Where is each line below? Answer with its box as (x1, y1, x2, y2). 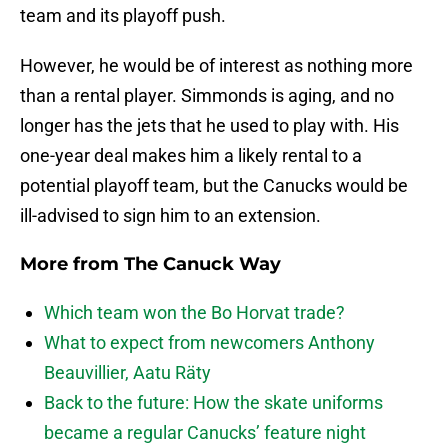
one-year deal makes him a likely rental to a (20, 145, 362, 167)
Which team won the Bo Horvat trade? (44, 302, 345, 324)
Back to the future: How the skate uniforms (44, 392, 383, 414)
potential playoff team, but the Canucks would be (20, 175, 408, 197)
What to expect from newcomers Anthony (44, 332, 375, 354)
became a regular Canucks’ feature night (44, 422, 366, 444)
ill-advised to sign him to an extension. (20, 205, 321, 227)
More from (20, 253, 124, 276)
